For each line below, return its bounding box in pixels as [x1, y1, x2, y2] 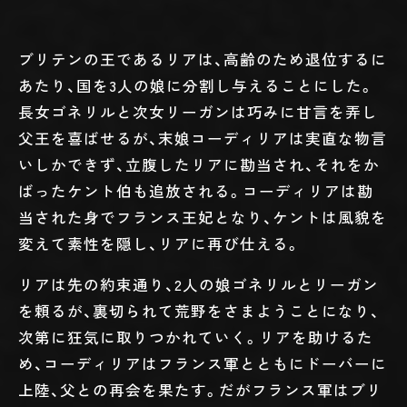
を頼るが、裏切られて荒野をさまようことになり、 [18, 300, 380, 323]
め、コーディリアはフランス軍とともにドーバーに [18, 352, 387, 375]
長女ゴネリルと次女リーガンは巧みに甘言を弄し [18, 100, 378, 123]
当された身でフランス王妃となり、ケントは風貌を [18, 205, 387, 228]
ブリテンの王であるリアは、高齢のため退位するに [18, 47, 387, 70]
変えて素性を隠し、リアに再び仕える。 [18, 232, 301, 254]
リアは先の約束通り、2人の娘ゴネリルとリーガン [18, 273, 379, 296]
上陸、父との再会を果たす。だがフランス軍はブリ [18, 379, 382, 402]
